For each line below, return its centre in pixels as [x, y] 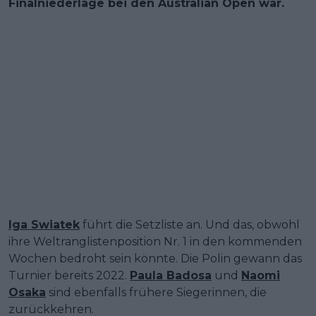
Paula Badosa [171, 275]
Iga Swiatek [44, 224]
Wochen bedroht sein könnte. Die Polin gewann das [155, 258]
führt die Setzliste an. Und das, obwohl [190, 224]
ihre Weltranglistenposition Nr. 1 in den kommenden [155, 241]
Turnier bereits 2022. [69, 275]
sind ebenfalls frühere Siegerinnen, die [156, 292]
